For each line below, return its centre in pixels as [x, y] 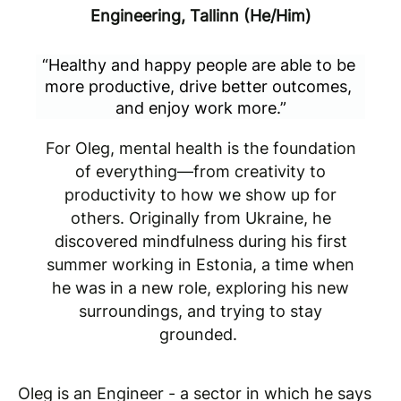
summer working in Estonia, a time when [200, 264]
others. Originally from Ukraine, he [200, 218]
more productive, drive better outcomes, [198, 86]
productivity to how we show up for [200, 194]
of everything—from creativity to [200, 171]
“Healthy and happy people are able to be [198, 64]
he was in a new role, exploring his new [200, 287]
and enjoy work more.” [200, 107]
